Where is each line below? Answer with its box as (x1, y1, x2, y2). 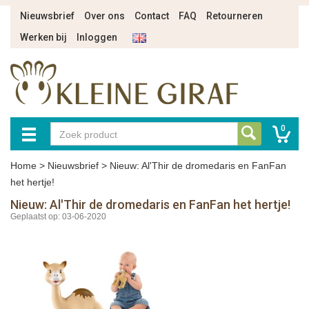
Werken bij (20, 32, 67, 43)
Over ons (84, 10, 125, 21)
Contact (134, 10, 169, 21)
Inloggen (77, 32, 117, 43)
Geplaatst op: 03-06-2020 (10, 212, 106, 221)
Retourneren (206, 10, 263, 21)
